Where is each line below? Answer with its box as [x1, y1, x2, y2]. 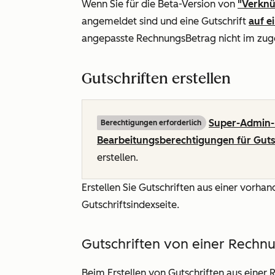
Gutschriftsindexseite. [82, 199, 179, 211]
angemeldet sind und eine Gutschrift [82, 15, 249, 27]
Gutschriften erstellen [82, 69, 231, 87]
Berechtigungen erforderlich [101, 118, 201, 127]
